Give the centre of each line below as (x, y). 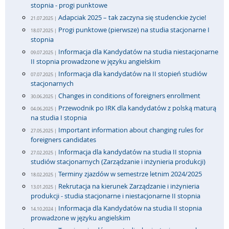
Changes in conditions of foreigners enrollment (129, 96)
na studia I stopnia (59, 118)
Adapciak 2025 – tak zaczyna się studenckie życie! (132, 17)
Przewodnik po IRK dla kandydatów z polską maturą (137, 108)
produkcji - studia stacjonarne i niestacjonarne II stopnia (116, 196)
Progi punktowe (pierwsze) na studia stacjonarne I (134, 30)
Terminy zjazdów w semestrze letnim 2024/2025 (130, 174)
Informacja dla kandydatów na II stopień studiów (133, 74)
